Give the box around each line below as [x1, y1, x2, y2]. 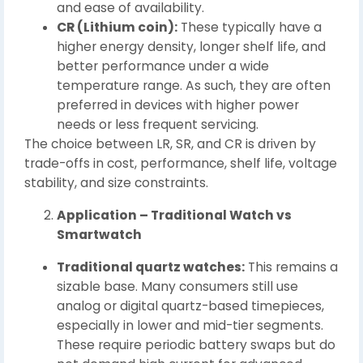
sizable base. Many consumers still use [57, 277, 298, 295]
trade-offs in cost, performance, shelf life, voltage [24, 154, 337, 172]
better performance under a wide [57, 57, 269, 75]
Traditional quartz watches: [57, 258, 245, 275]
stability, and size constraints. [24, 173, 208, 191]
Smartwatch [57, 225, 142, 243]
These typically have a [177, 18, 322, 36]
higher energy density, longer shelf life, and [57, 37, 326, 55]
